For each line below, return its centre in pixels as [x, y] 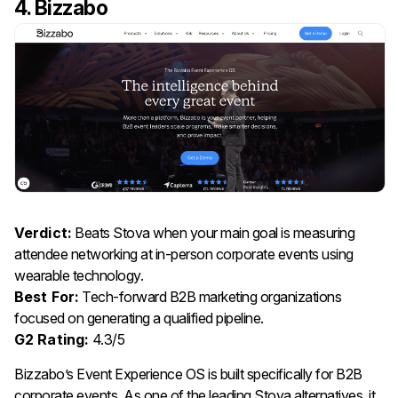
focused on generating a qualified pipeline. [139, 318]
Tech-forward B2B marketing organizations [210, 296]
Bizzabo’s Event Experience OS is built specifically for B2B [188, 374]
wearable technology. [79, 275]
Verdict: [43, 232]
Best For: [47, 296]
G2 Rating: [52, 339]
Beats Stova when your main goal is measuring [213, 232]
